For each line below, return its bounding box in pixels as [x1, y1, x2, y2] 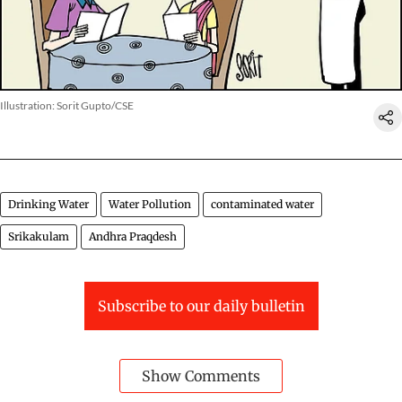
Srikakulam [8, 230, 69, 244]
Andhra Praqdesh [89, 230, 177, 244]
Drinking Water [8, 197, 89, 212]
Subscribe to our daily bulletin [97, 297, 305, 316]
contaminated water [211, 197, 314, 212]
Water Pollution [109, 197, 191, 212]
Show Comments [142, 367, 260, 386]
